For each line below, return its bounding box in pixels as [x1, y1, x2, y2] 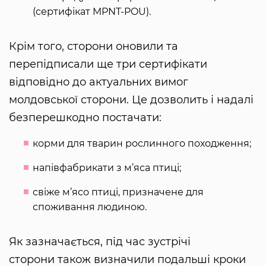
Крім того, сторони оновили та [9, 40, 178, 53]
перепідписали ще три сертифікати [9, 58, 207, 71]
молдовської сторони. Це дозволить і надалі [9, 93, 254, 107]
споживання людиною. [33, 201, 147, 213]
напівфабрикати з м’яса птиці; [33, 162, 181, 174]
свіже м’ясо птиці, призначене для [33, 186, 204, 198]
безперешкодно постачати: [9, 111, 161, 125]
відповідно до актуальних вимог [9, 75, 188, 89]
